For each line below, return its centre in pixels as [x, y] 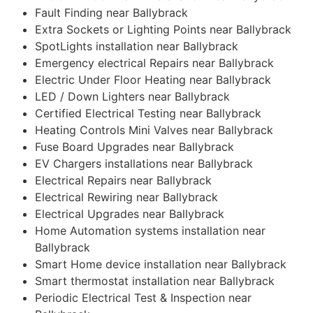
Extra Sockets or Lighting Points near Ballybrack [163, 29]
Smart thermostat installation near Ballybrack [155, 281]
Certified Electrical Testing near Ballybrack [148, 113]
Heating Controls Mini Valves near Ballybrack [154, 130]
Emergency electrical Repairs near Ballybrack [154, 63]
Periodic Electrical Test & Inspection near [143, 297]
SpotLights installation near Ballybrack [137, 46]
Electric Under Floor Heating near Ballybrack [153, 79]
